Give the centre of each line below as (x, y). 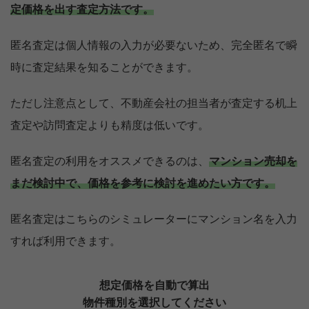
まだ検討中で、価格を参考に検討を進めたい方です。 (143, 184)
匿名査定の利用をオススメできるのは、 (110, 162)
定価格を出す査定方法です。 (82, 10)
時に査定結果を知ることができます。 (104, 68)
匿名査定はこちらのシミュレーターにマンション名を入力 (154, 220)
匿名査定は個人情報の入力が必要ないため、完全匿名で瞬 (154, 46)
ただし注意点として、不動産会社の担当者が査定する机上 (154, 104)
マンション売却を (253, 162)
